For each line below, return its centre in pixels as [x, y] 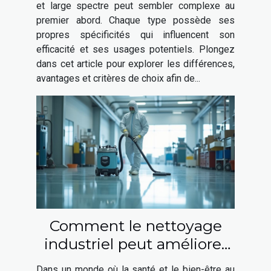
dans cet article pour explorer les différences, [135, 64]
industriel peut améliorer [135, 243]
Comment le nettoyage [135, 225]
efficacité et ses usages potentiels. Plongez [135, 49]
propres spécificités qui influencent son [135, 34]
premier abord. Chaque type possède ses [135, 20]
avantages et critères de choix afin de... [118, 78]
